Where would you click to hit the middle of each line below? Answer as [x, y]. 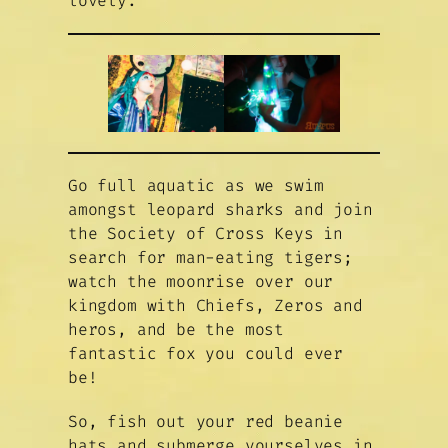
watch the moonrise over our [201, 282]
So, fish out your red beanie [205, 422]
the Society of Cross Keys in [205, 234]
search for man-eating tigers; [210, 258]
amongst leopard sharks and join [220, 210]
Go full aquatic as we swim [196, 186]
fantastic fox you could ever [205, 354]
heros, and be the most [176, 330]
